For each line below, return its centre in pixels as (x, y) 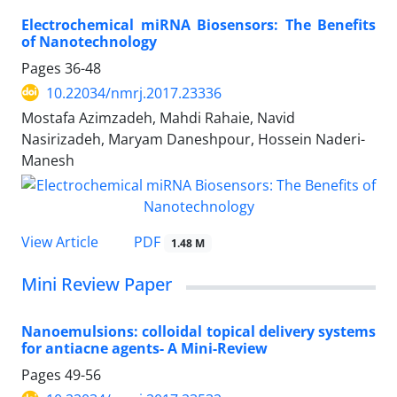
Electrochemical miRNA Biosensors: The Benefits (198, 24)
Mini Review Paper (97, 284)
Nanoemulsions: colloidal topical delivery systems (198, 331)
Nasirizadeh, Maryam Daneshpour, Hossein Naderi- (193, 139)
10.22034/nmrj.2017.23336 (134, 93)
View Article (60, 241)
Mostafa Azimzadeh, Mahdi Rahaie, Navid (158, 117)
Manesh (48, 160)
